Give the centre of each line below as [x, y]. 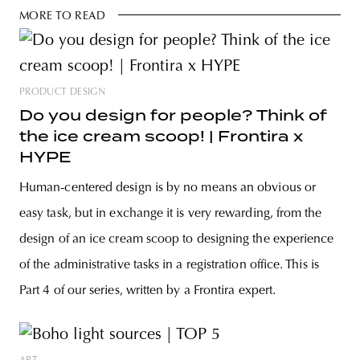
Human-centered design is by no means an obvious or [168, 188]
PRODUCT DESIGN [63, 92]
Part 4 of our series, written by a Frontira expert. [148, 290]
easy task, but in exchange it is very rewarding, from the [171, 213]
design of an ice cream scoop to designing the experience [177, 239]
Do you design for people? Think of [173, 115]
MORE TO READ [63, 16]
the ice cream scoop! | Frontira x [161, 136]
